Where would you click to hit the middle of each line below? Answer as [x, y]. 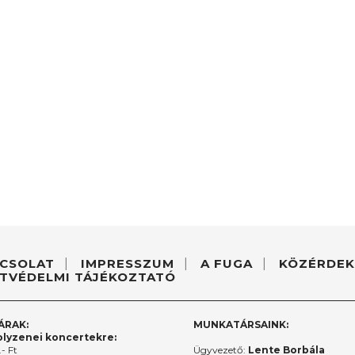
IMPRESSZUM [127, 263]
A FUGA [226, 263]
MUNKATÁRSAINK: [241, 324]
